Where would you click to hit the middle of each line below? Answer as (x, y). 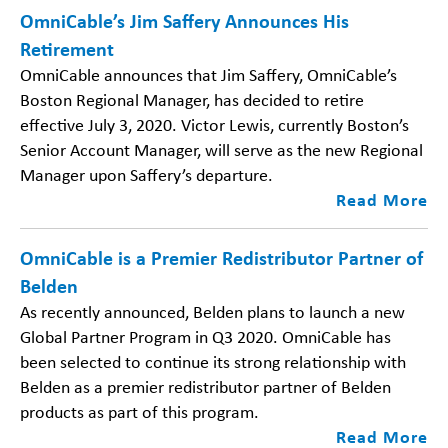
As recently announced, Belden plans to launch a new (212, 311)
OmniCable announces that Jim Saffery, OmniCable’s (208, 74)
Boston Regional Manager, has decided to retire (192, 99)
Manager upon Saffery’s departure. (146, 174)
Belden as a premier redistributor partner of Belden (205, 386)
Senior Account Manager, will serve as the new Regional (221, 149)
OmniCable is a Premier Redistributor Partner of (221, 257)
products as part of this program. (139, 411)
